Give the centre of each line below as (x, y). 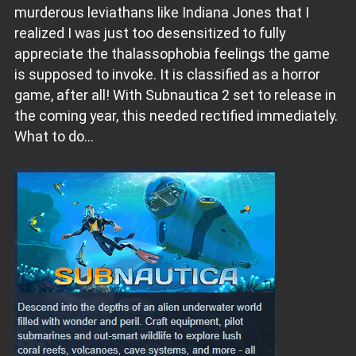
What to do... (54, 136)
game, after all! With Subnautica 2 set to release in (175, 95)
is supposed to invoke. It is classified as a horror (167, 74)
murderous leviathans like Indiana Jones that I (161, 12)
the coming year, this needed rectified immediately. (176, 115)
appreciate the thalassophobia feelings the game (172, 53)
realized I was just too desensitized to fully (149, 33)
